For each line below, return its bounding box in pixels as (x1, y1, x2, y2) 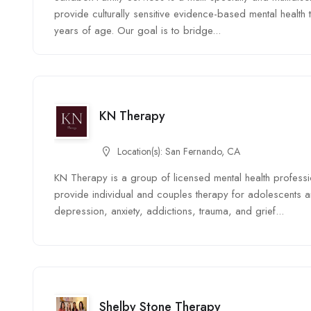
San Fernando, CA (165, 144, 240, 158)
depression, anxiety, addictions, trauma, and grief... (54, 203, 284, 219)
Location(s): (117, 144, 165, 158)
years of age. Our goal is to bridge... (54, 23, 221, 38)
